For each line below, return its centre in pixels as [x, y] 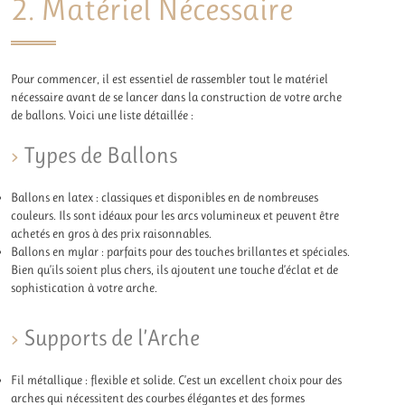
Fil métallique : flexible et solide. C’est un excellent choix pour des [177, 380]
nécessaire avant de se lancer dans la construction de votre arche [177, 96]
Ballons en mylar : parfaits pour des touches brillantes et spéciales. [181, 251]
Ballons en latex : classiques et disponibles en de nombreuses [165, 197]
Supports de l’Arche [113, 338]
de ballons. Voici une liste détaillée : [103, 114]
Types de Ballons [101, 155]
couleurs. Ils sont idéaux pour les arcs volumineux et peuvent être [175, 215]
